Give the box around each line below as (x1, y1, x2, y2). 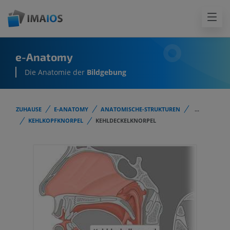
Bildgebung (87, 67, 126, 78)
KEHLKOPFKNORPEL (28, 117, 83, 125)
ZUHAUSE (16, 105, 42, 113)
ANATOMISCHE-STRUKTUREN (101, 105, 180, 113)
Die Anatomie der (25, 67, 87, 78)
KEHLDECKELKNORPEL (95, 117, 156, 125)
